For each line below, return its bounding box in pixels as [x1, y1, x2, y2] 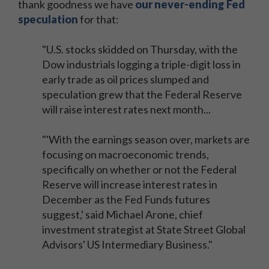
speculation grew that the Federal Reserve [42, 88, 242, 101]
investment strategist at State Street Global [42, 223, 246, 236]
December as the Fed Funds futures [42, 193, 210, 206]
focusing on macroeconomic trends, [42, 148, 209, 161]
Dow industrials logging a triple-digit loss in [42, 58, 241, 71]
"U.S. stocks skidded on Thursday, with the [42, 43, 238, 56]
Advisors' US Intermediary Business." [42, 238, 213, 251]
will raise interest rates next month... [42, 103, 211, 116]
